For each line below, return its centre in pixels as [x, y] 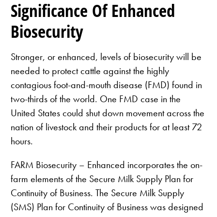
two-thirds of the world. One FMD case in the [96, 99]
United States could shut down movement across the [108, 113]
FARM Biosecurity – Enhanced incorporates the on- [107, 165]
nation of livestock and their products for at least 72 [107, 127]
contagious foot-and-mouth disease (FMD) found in [107, 85]
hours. [22, 141]
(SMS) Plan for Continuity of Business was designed [107, 207]
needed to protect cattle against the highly [90, 71]
